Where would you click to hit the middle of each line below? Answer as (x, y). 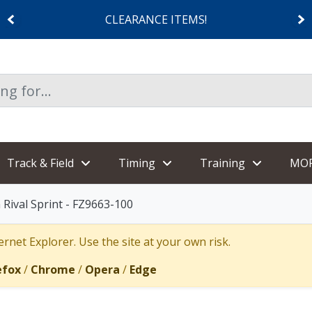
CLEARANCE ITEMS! (156, 19)
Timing (137, 163)
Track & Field (40, 163)
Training (223, 163)
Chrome (53, 270)
